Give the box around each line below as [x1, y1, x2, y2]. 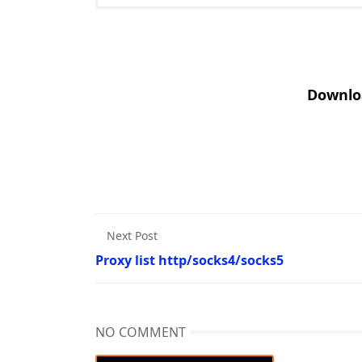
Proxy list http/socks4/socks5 [95, 251, 284, 269]
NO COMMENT [95, 323, 186, 341]
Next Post [107, 228, 158, 243]
